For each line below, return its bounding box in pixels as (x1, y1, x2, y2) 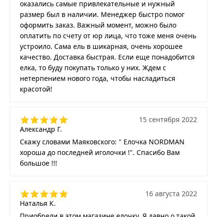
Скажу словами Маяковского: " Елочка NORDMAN (20, 137, 185, 147)
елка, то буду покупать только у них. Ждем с (20, 63, 166, 73)
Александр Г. (20, 124, 62, 134)
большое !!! (20, 158, 57, 168)
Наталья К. (20, 199, 56, 208)
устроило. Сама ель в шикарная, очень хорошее (20, 42, 183, 51)
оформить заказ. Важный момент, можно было (20, 20, 176, 30)
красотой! (20, 84, 52, 94)
